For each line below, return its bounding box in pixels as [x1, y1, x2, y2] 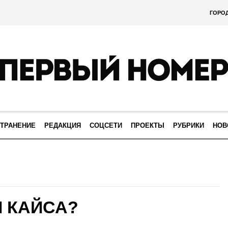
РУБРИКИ [173, 122, 204, 129]
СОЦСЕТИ [90, 122, 122, 129]
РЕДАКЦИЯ [44, 122, 81, 129]
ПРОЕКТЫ [131, 122, 164, 129]
